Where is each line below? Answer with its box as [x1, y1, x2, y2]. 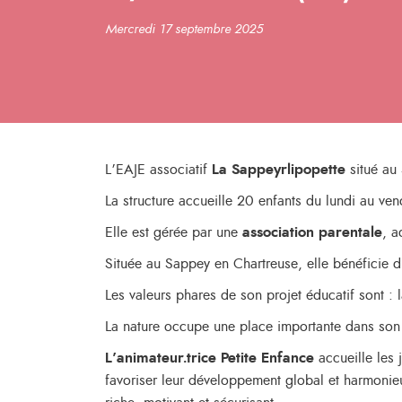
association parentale [242, 225, 382, 240]
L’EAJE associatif [105, 162, 212, 177]
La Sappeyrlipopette [212, 162, 345, 177]
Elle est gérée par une [105, 225, 242, 240]
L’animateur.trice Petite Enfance [105, 351, 314, 365]
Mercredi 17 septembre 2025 [105, 23, 263, 36]
